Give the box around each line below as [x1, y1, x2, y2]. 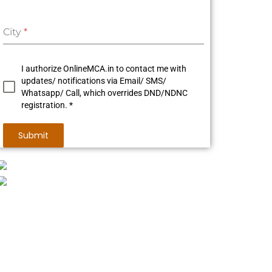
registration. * [21, 100, 73, 110]
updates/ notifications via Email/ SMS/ [21, 75, 166, 86]
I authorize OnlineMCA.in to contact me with [21, 63, 186, 73]
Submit [18, 129, 49, 141]
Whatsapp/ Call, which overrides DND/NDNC [21, 87, 188, 98]
